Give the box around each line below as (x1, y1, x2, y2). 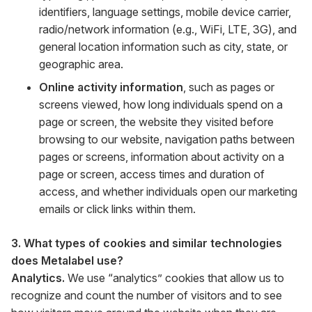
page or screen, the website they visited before (39, 115, 274, 129)
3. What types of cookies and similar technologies (11, 236, 282, 250)
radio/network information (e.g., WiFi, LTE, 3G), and (39, 22, 297, 36)
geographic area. (39, 57, 123, 71)
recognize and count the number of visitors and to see (11, 288, 282, 302)
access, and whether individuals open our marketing (39, 185, 297, 198)
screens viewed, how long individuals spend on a (39, 97, 283, 111)
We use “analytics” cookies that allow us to (65, 271, 284, 285)
